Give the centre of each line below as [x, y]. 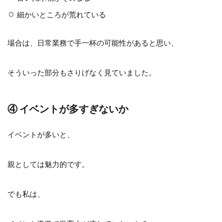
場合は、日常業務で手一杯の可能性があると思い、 [93, 42]
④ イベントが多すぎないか [68, 108]
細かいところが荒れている [61, 14]
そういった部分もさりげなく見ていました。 [82, 72]
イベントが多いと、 [41, 134]
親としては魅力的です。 [48, 164]
